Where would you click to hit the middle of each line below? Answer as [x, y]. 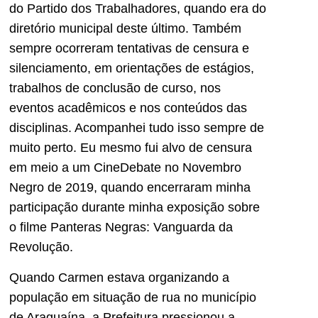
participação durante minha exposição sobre [135, 208]
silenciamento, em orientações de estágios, [132, 68]
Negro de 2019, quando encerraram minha [130, 188]
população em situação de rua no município [133, 297]
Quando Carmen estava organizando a [119, 277]
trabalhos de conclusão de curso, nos [115, 88]
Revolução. [41, 247]
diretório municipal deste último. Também [125, 29]
